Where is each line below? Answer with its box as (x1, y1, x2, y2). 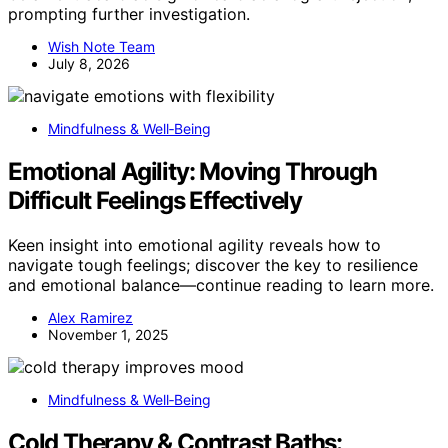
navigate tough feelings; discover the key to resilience (8, 254, 418, 275)
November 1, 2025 (48, 325, 169, 343)
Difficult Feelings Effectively (8, 185, 302, 215)
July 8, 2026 (48, 54, 130, 72)
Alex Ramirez (48, 308, 133, 326)
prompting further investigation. (8, 3, 250, 24)
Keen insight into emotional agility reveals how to (8, 234, 381, 255)
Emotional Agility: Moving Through (8, 156, 377, 186)
